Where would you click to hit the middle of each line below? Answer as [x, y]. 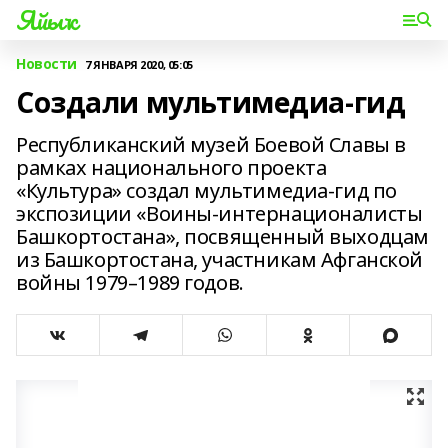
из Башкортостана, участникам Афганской [220, 259]
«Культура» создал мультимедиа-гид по [206, 190]
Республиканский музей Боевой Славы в [211, 144]
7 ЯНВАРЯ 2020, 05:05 [139, 64]
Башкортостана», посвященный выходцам [222, 236]
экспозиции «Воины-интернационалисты [219, 213]
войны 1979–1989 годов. [130, 282]
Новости [47, 63]
